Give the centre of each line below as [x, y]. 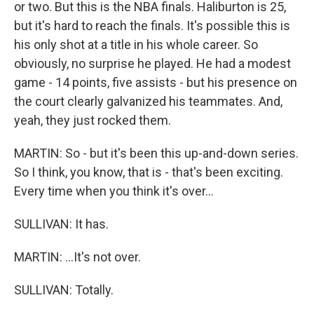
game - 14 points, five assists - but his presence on [156, 82]
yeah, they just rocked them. [93, 120]
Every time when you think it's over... [114, 191]
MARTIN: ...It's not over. [77, 257]
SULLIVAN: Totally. [64, 290]
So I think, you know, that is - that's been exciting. [149, 172]
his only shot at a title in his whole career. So [136, 45]
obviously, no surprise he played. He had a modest [152, 63]
